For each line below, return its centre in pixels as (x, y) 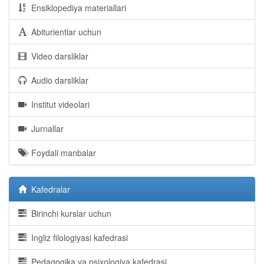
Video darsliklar (57, 56)
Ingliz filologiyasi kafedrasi (77, 237)
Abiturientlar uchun (64, 32)
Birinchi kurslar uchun (69, 213)
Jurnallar (45, 128)
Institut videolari (58, 104)
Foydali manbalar (61, 153)
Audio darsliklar (57, 80)
